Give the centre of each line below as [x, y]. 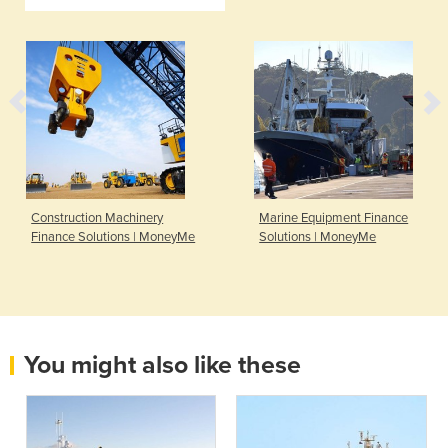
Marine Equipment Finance [334, 218]
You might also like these [162, 365]
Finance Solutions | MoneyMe [113, 237]
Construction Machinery [97, 218]
